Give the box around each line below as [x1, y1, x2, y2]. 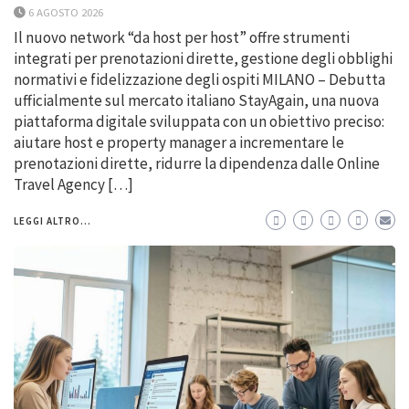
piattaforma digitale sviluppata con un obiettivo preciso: [14, 110, 384, 131]
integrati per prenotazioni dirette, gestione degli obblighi [14, 47, 393, 68]
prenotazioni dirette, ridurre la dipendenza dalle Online [14, 152, 380, 173]
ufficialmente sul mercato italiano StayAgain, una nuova [14, 89, 379, 110]
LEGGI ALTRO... [14, 214, 91, 227]
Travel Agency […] [14, 173, 133, 194]
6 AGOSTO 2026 [28, 4, 103, 19]
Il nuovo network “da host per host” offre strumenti [14, 26, 350, 47]
